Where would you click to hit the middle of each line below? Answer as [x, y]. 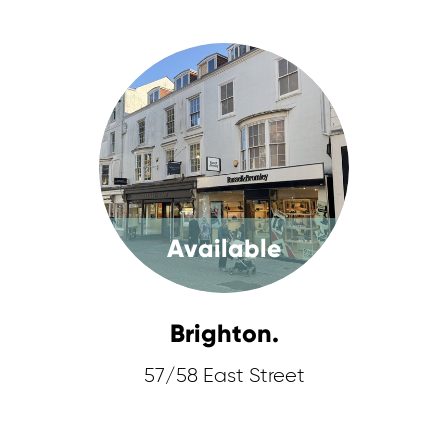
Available [224, 248]
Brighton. [224, 333]
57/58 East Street [224, 376]
